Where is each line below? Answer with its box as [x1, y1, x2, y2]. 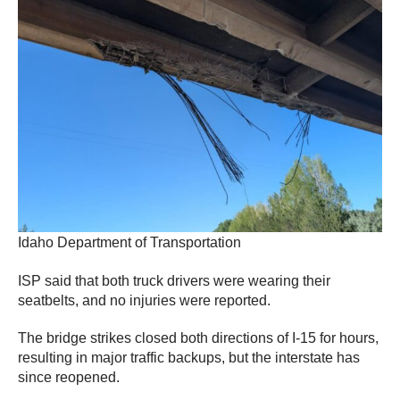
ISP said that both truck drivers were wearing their [18, 273, 330, 289]
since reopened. [18, 370, 120, 386]
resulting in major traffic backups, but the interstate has [18, 350, 360, 366]
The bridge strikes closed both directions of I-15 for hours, [18, 330, 379, 346]
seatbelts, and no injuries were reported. [18, 293, 271, 309]
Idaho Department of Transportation [18, 235, 241, 251]
